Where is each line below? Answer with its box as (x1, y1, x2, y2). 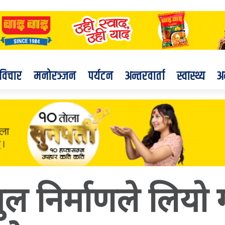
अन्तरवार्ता (125, 67, 165, 86)
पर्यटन (88, 67, 113, 86)
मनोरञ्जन (34, 67, 76, 86)
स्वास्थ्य (177, 67, 205, 86)
